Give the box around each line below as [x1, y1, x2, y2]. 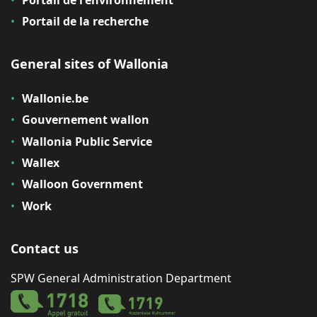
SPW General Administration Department [11, 270, 231, 286]
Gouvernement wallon [22, 112, 149, 128]
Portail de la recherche [22, 13, 149, 30]
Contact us [11, 239, 79, 257]
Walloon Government [22, 176, 143, 192]
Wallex [22, 154, 59, 171]
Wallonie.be [22, 90, 88, 106]
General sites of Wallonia [11, 55, 168, 73]
